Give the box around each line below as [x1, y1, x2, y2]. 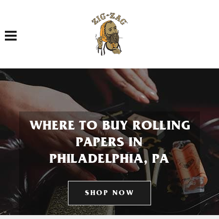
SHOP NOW [85, 190, 134, 197]
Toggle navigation [10, 25, 43, 35]
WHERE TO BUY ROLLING [29, 120, 190, 134]
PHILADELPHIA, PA [49, 153, 170, 167]
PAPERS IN [75, 137, 144, 151]
